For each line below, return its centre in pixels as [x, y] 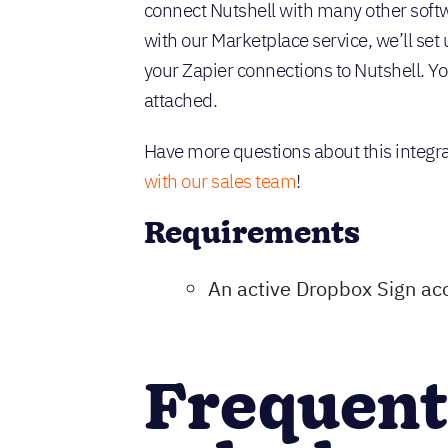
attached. [180, 100]
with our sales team [220, 181]
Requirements [251, 234]
